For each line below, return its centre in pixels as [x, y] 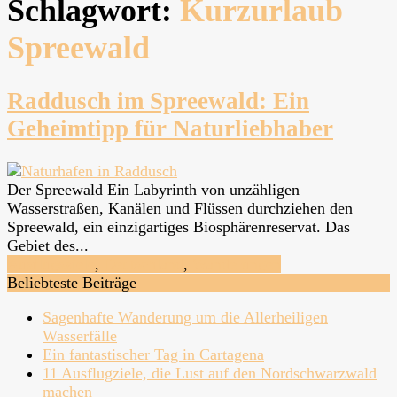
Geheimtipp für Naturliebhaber [170, 129]
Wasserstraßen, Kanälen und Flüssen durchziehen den [180, 209]
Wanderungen [237, 265]
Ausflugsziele [51, 265]
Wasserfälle [80, 336]
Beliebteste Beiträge [72, 283]
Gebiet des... [48, 246]
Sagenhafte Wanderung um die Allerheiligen [185, 318]
